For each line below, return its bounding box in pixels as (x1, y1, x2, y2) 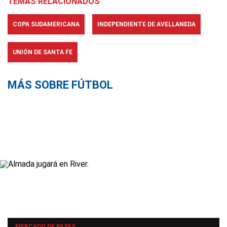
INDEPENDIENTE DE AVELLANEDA (97, 21, 196, 28)
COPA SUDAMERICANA (13, 21, 80, 28)
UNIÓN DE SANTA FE (13, 49, 72, 56)
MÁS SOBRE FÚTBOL (8, 79, 113, 91)
